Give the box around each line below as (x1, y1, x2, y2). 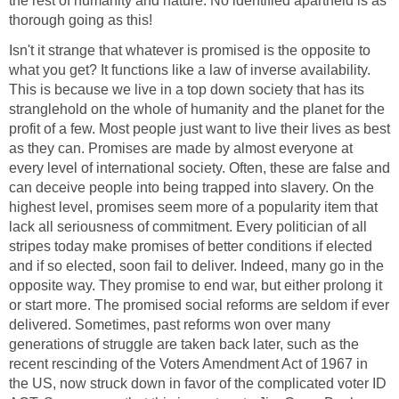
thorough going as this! (9, 12, 152, 28)
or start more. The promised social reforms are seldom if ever (9, 297, 389, 313)
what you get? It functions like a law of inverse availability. (9, 62, 370, 78)
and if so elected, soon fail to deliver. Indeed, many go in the (9, 258, 384, 274)
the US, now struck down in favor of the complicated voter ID (9, 376, 387, 392)
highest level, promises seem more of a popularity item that (9, 199, 378, 216)
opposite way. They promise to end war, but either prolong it (9, 278, 382, 294)
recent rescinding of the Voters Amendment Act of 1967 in (9, 356, 368, 372)
